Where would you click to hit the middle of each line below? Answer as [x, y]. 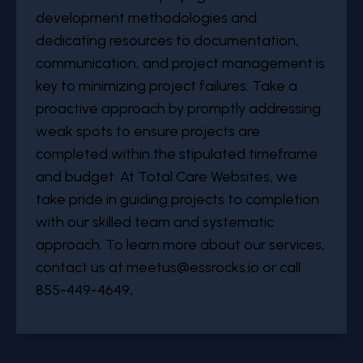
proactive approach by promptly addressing [178, 109]
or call [280, 267]
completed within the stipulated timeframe [177, 154]
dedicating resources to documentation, [167, 41]
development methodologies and [146, 18]
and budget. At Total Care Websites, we [167, 177]
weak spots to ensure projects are [148, 131]
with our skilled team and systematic [155, 222]
